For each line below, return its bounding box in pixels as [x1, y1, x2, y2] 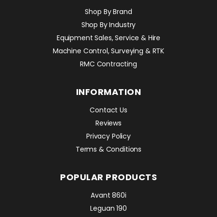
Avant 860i [91, 190, 126, 200]
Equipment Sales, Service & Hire [56, 32, 161, 43]
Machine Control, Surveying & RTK [52, 46, 165, 56]
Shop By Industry [81, 19, 136, 30]
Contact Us [90, 105, 127, 115]
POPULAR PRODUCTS [60, 170, 157, 183]
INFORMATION [76, 85, 141, 98]
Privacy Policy [86, 131, 131, 141]
